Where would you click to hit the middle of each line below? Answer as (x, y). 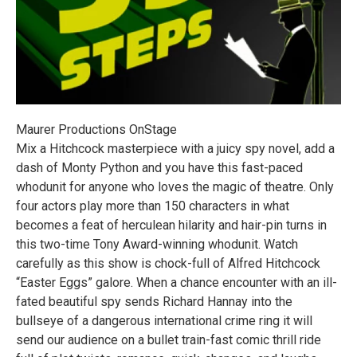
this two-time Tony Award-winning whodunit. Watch (157, 244)
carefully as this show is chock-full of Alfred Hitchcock (168, 263)
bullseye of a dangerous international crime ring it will (164, 320)
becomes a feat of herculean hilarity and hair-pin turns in (171, 225)
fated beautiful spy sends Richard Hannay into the (154, 301)
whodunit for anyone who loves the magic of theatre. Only (175, 186)
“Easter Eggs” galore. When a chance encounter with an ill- (177, 282)
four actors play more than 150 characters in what (153, 206)
